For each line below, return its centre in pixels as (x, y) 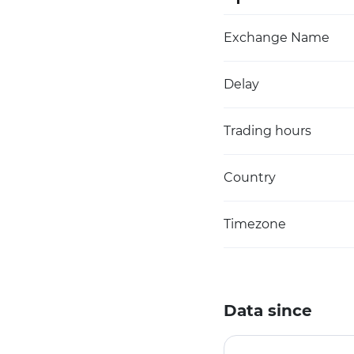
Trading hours (267, 131)
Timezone (255, 224)
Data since (268, 311)
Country (250, 177)
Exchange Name (277, 38)
